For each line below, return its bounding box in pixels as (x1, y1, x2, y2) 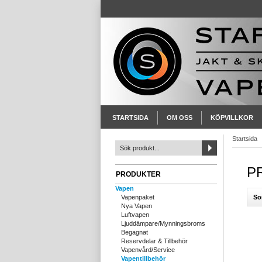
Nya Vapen (121, 202, 152, 209)
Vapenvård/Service (121, 246, 175, 253)
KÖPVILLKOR (211, 114, 253, 121)
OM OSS (167, 114, 192, 121)
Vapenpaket (121, 194, 154, 201)
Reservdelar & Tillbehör (121, 237, 188, 244)
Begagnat (121, 229, 148, 236)
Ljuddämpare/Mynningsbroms (121, 220, 205, 227)
